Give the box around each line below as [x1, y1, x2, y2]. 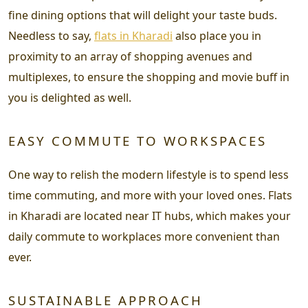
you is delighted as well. [8, 90, 131, 105]
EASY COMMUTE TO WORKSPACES [8, 132, 267, 149]
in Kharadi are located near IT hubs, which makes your [8, 208, 291, 223]
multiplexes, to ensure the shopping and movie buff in [8, 69, 289, 85]
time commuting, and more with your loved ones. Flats [8, 188, 292, 203]
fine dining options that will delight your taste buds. [8, 8, 277, 23]
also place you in [173, 28, 261, 43]
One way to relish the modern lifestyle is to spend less [8, 167, 289, 182]
